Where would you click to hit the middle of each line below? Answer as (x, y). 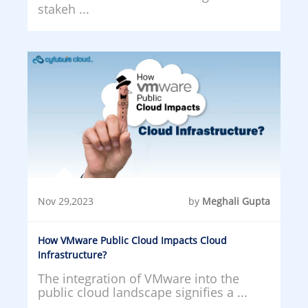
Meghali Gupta (236, 201)
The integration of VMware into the (139, 279)
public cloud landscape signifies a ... (143, 293)
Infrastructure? (72, 255)
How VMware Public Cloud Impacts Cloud (132, 241)
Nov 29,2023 (66, 201)
